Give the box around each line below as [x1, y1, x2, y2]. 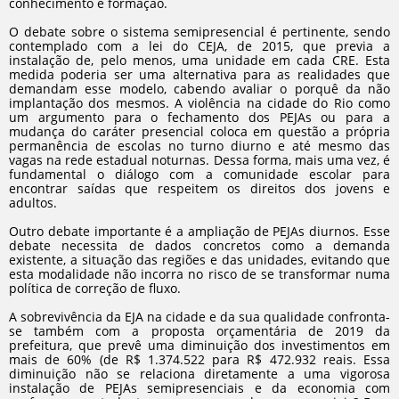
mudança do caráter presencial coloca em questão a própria [9, 123, 390, 140]
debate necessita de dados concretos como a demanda [9, 237, 390, 254]
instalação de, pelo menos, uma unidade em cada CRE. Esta [9, 52, 390, 69]
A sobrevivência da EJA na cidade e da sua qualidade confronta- [9, 308, 390, 325]
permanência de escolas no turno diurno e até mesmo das [9, 137, 390, 154]
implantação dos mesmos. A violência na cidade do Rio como [9, 94, 390, 111]
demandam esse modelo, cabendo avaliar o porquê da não [9, 80, 390, 97]
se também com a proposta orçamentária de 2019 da [9, 322, 390, 339]
